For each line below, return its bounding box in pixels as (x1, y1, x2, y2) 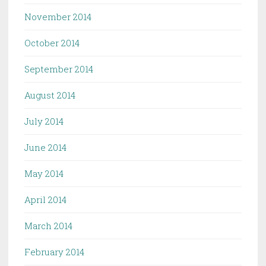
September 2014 (24, 62, 93, 75)
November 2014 (24, 10, 91, 23)
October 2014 (24, 36, 80, 49)
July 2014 (24, 115, 64, 127)
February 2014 (24, 245, 84, 258)
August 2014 (24, 88, 75, 101)
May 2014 (24, 167, 64, 179)
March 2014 (24, 219, 72, 232)
